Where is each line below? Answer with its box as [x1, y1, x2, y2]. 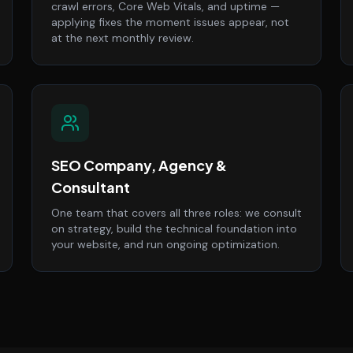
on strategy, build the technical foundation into [51, 221, 297, 236]
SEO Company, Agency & [51, 156, 227, 174]
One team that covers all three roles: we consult [51, 206, 302, 220]
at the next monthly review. [51, 31, 194, 45]
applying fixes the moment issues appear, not [51, 15, 289, 29]
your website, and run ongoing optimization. [51, 237, 280, 251]
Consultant [51, 178, 130, 196]
